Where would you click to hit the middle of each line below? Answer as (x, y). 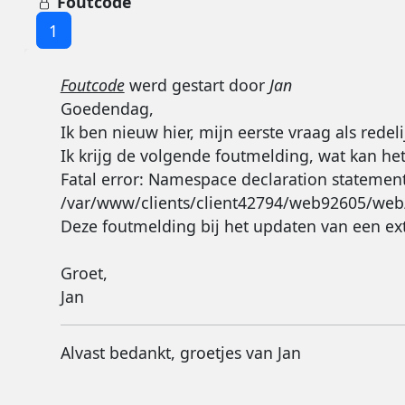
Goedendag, (107, 108)
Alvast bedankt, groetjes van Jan (180, 353)
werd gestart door (197, 85)
